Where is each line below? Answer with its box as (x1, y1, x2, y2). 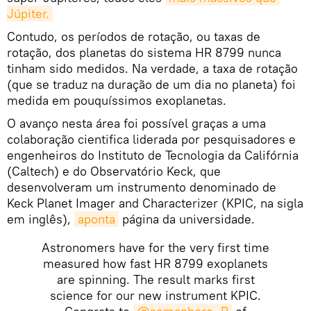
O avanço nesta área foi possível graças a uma (7, 115, 266, 131)
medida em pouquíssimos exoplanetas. (7, 92, 226, 108)
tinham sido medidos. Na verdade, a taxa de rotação (7, 60, 298, 76)
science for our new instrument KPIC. (50, 287, 261, 303)
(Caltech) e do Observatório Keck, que (7, 162, 221, 179)
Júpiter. (7, 5, 49, 22)
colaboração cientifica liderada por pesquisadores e (7, 131, 296, 147)
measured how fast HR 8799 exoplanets (43, 255, 268, 271)
